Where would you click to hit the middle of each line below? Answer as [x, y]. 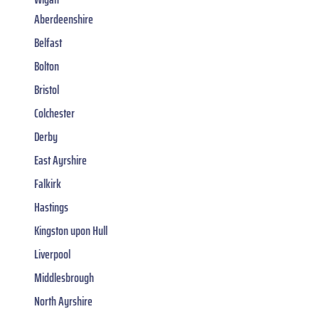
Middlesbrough [64, 278]
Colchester [54, 114]
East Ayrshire [61, 161]
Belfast [48, 43]
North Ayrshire [63, 302]
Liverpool [52, 255]
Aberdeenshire [64, 20]
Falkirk [48, 184]
